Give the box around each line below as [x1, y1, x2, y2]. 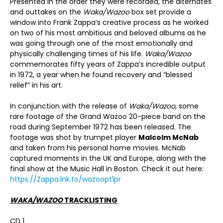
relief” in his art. [10, 80, 67, 90]
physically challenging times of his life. [10, 49, 145, 59]
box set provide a [131, 7, 191, 17]
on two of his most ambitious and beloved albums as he [10, 28, 206, 38]
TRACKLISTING [63, 195, 117, 205]
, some [175, 101, 199, 111]
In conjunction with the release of [10, 101, 129, 111]
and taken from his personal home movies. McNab [10, 143, 186, 153]
